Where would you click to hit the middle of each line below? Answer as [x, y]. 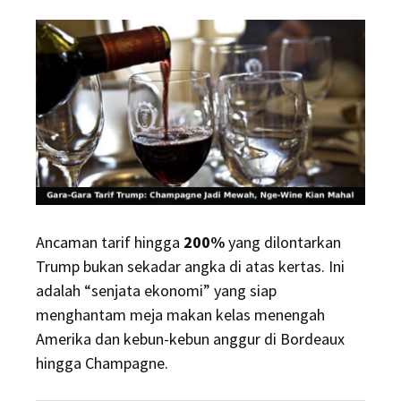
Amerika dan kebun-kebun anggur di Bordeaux [190, 339]
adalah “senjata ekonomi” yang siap [156, 291]
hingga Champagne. [102, 363]
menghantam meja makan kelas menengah [180, 315]
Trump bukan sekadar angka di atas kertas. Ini [190, 267]
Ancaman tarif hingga [110, 243]
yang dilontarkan [283, 243]
